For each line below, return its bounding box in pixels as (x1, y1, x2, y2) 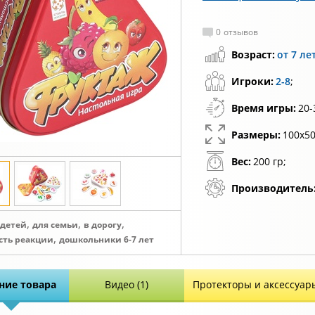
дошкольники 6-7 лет (59, 233, 154, 245)
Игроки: (231, 75, 274, 88)
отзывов (224, 26, 258, 38)
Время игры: (231, 101, 296, 115)
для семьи (32, 219, 78, 231)
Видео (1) (105, 278, 148, 291)
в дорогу (84, 219, 122, 231)
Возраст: (231, 48, 275, 61)
